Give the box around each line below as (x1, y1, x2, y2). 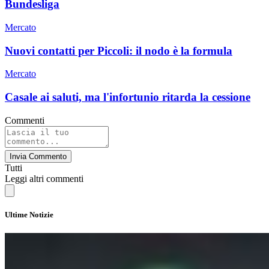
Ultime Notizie (5, 210, 53, 219)
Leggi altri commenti (5, 173, 83, 184)
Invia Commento (10, 151, 67, 161)
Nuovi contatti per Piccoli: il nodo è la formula (5, 44, 232, 57)
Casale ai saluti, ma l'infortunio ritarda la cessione (5, 90, 250, 103)
